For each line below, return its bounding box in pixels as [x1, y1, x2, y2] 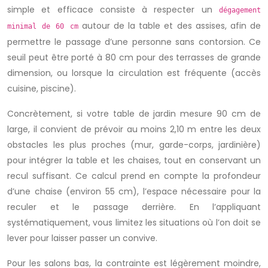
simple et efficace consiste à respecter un [7, 4, 219, 16]
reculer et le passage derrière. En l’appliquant [7, 201, 261, 213]
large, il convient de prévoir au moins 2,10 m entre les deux [7, 123, 261, 135]
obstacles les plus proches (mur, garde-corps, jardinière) [7, 139, 261, 151]
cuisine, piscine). [7, 83, 76, 95]
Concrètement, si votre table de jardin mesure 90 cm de [7, 108, 261, 120]
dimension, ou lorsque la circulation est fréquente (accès [7, 67, 261, 79]
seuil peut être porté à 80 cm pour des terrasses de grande [7, 51, 261, 63]
